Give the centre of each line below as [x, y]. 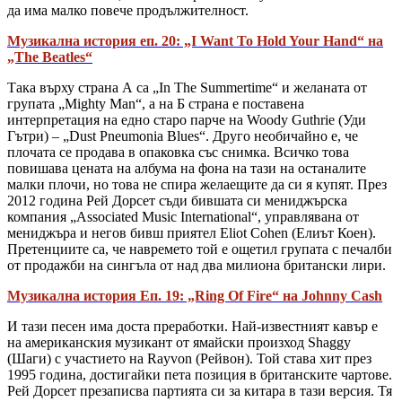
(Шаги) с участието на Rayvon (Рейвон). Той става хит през [189, 359]
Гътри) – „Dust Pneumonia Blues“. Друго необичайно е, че [183, 136]
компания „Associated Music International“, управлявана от [183, 217]
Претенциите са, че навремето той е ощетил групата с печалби [200, 249]
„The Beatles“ [50, 57]
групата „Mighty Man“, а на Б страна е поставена [156, 104]
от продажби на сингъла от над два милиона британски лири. [197, 266]
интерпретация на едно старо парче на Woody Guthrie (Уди [187, 120]
